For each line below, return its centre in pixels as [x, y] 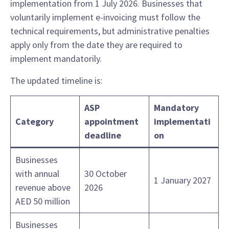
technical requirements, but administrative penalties [110, 31]
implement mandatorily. [56, 59]
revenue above [43, 188]
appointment [111, 122]
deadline [103, 135]
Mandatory [176, 108]
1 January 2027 [182, 180]
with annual [37, 174]
